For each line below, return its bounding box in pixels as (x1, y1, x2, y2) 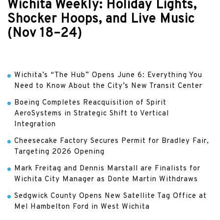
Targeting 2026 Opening (14, 147, 105, 157)
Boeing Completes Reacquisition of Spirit (14, 98, 166, 108)
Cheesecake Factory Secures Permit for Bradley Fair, (14, 137, 209, 146)
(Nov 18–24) (7, 26, 82, 42)
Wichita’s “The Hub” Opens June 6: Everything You (14, 71, 202, 80)
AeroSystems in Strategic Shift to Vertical (14, 109, 169, 118)
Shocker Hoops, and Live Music (7, 11, 195, 27)
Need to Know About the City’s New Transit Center (14, 82, 202, 91)
